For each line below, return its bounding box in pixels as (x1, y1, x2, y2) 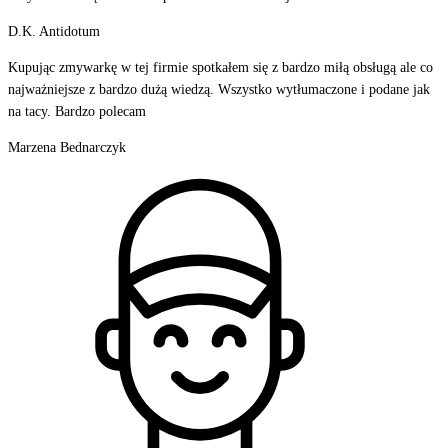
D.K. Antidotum (8, 23, 100, 39)
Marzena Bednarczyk (8, 139, 126, 155)
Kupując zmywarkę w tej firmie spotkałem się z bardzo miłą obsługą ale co (8, 59, 433, 75)
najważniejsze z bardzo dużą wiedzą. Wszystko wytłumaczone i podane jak (8, 81, 430, 97)
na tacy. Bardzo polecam (8, 103, 146, 119)
